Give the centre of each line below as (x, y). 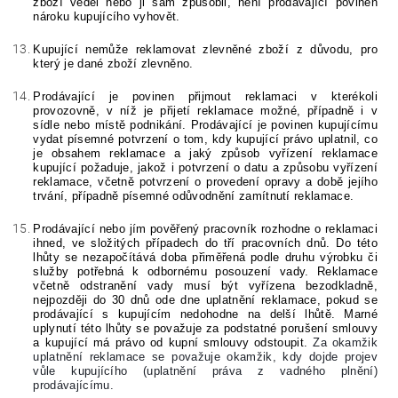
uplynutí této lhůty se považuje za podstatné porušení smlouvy (205, 329)
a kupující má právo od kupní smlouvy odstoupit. (173, 343)
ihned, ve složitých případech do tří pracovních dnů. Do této (205, 243)
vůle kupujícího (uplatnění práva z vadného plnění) (205, 371)
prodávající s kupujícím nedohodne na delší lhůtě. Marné (205, 314)
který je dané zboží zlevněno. (113, 64)
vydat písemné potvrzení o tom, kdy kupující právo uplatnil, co (205, 139)
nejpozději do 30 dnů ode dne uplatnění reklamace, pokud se (205, 300)
